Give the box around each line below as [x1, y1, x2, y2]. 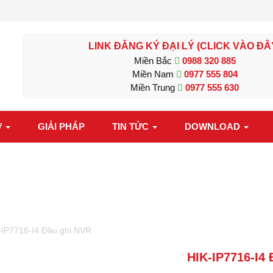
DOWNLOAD [184, 121, 243, 132]
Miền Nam [132, 69, 176, 79]
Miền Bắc [133, 55, 174, 66]
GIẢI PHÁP [37, 121, 85, 132]
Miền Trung [130, 82, 178, 93]
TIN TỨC [112, 121, 151, 132]
